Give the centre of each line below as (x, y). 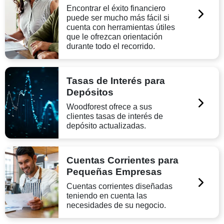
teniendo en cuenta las (107, 195)
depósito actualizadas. (106, 125)
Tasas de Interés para (116, 80)
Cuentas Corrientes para (123, 160)
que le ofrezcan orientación (115, 36)
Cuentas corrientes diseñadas (120, 186)
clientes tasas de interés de (115, 116)
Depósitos (90, 92)
